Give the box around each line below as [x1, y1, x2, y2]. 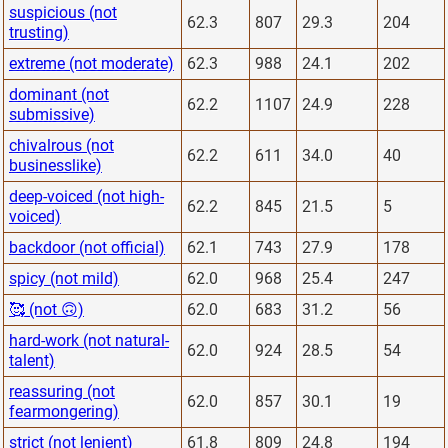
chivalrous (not [9, 135, 114, 155]
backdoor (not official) [9, 237, 165, 257]
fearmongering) [9, 401, 119, 421]
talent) [9, 350, 55, 370]
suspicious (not [9, 2, 117, 22]
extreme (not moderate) [9, 53, 174, 73]
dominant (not [9, 84, 109, 104]
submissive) [9, 104, 95, 124]
